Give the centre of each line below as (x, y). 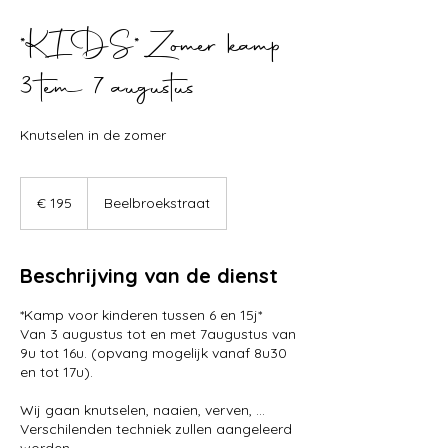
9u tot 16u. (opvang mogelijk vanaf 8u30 (153, 353)
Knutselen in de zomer (93, 135)
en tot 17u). (56, 372)
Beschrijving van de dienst (149, 275)
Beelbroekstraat (157, 203)
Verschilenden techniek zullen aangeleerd (156, 429)
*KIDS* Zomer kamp (150, 47)
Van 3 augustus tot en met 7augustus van (158, 334)
